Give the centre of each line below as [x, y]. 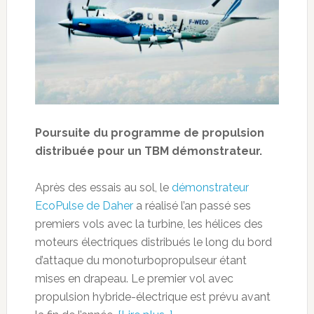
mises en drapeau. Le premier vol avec [134, 279]
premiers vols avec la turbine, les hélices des [149, 224]
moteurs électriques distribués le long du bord [153, 243]
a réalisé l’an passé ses [192, 206]
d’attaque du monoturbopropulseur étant [141, 261]
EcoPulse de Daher [84, 206]
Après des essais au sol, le [103, 188]
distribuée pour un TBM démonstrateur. [148, 151]
